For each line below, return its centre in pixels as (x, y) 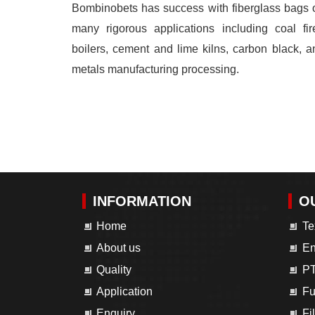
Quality (114, 270)
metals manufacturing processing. (155, 69)
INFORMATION (142, 201)
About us (118, 248)
